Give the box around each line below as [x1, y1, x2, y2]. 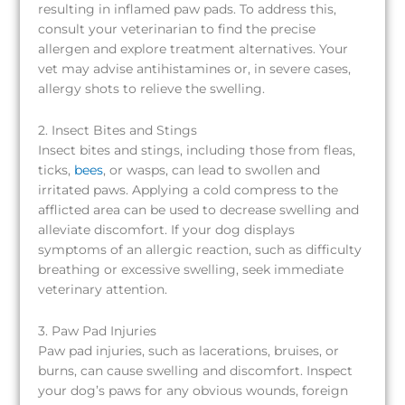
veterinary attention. [38, 281, 168, 297]
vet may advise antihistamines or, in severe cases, [38, 61, 352, 77]
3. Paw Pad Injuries [38, 323, 157, 338]
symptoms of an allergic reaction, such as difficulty [38, 241, 363, 257]
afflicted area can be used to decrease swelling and [38, 202, 360, 217]
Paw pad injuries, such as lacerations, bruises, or [38, 343, 340, 358]
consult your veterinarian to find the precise [38, 22, 316, 37]
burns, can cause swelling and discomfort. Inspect [38, 363, 353, 378]
